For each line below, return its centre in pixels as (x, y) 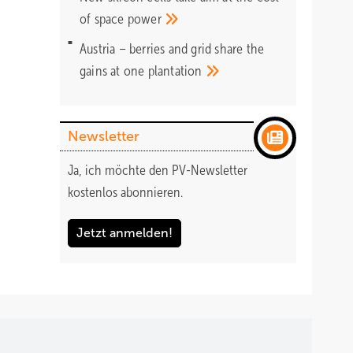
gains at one (114, 71)
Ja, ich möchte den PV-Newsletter (158, 170)
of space (104, 19)
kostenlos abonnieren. (125, 192)
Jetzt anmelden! (124, 233)
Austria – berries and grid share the (172, 49)
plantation (176, 71)
